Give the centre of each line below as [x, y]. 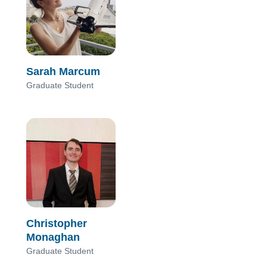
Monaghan [53, 237]
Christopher [57, 223]
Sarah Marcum [63, 71]
